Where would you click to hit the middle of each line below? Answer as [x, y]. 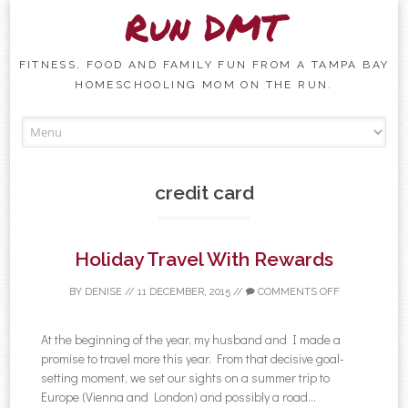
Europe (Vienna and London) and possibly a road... [179, 396]
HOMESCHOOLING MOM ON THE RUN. [204, 85]
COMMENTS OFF [297, 291]
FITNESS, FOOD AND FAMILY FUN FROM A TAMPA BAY [204, 65]
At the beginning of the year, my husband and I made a [191, 339]
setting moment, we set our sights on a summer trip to [186, 377]
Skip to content [243, 126]
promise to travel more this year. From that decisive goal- [193, 358]
